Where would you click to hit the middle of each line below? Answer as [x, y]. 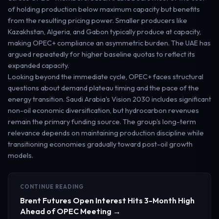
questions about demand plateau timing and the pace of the [103, 88]
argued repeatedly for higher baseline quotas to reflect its [101, 54]
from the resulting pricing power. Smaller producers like [98, 20]
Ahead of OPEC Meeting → [70, 211]
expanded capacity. [38, 65]
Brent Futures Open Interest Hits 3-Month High [107, 200]
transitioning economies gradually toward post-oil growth [100, 144]
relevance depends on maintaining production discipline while [106, 132]
